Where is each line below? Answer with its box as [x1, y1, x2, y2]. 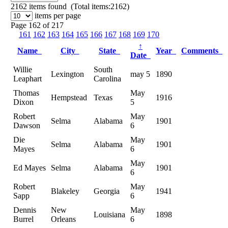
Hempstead [51, 93, 87, 102]
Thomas [13, 88, 39, 97]
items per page [35, 11, 81, 20]
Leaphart [13, 74, 42, 83]
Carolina [94, 74, 121, 83]
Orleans [51, 214, 76, 223]
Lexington [51, 69, 84, 78]
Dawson [13, 121, 40, 130]
